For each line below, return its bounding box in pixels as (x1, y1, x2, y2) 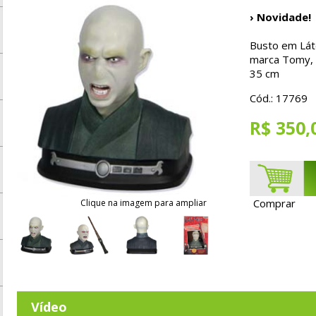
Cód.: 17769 (250, 91, 308, 105)
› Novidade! (250, 10, 311, 24)
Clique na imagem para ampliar (80, 197, 207, 209)
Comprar (253, 195, 296, 210)
